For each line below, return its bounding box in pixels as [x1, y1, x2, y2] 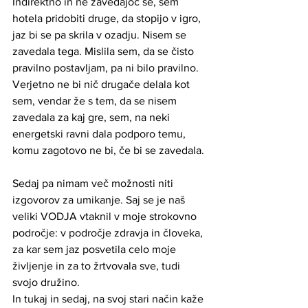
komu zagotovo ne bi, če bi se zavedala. [12, 144, 204, 156]
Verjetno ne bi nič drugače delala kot [12, 78, 192, 90]
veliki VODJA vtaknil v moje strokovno [12, 210, 199, 222]
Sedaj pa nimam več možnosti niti [12, 177, 176, 189]
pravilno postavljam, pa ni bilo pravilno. [12, 61, 201, 74]
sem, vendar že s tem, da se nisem [12, 94, 179, 107]
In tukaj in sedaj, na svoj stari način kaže [12, 292, 206, 305]
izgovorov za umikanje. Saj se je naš [12, 193, 188, 206]
